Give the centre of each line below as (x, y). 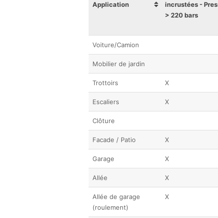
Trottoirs (105, 83)
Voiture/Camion (116, 45)
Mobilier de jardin (119, 64)
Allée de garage (116, 197)
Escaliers (106, 102)
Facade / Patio (114, 140)
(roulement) (110, 207)
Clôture (104, 121)
